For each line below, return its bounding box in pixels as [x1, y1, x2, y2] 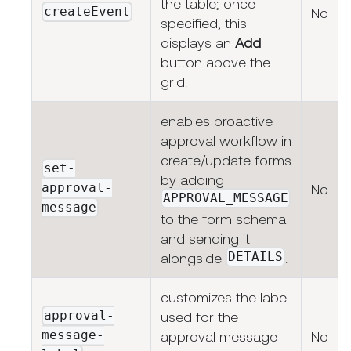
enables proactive [161, 113, 273, 130]
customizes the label [161, 289, 289, 306]
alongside [161, 250, 226, 267]
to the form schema [161, 211, 286, 228]
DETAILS [228, 249, 284, 265]
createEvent [44, 4, 131, 20]
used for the [161, 309, 238, 326]
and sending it [161, 230, 250, 248]
